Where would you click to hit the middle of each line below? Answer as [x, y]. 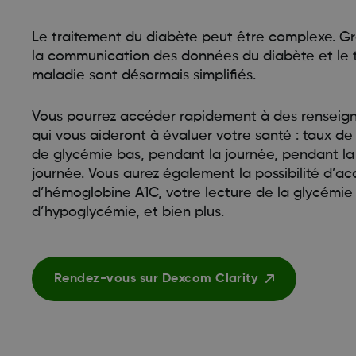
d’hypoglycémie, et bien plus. [128, 212]
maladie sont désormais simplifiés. [144, 75]
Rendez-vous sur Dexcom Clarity [156, 279]
